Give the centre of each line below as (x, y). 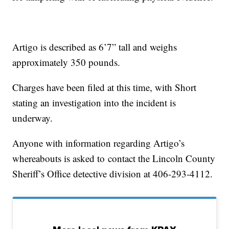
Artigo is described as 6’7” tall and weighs (95, 47)
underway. (33, 118)
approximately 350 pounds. (66, 62)
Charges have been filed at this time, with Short (105, 87)
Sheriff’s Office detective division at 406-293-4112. (113, 174)
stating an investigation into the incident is (94, 103)
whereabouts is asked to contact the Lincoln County (114, 158)
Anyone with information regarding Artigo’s (99, 143)
